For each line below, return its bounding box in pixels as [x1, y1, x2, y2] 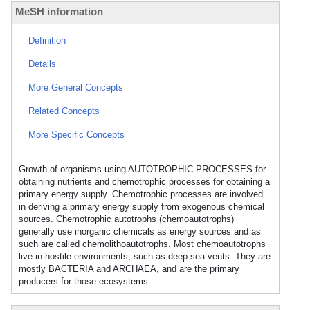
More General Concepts [28, 82, 123, 93]
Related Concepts [28, 106, 100, 116]
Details [28, 59, 56, 69]
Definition [28, 35, 66, 46]
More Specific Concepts [28, 129, 125, 140]
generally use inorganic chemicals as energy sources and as [19, 226, 261, 237]
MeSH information [15, 6, 103, 17]
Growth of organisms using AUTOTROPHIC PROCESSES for [19, 164, 266, 174]
